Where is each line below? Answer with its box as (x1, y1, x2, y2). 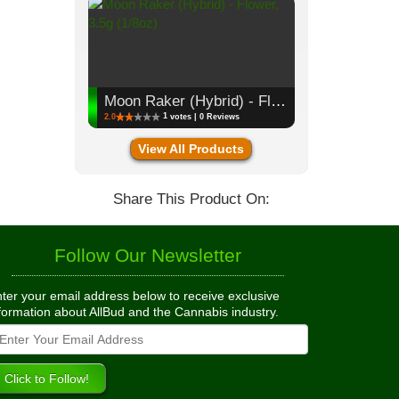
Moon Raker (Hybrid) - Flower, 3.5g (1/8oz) (270, 92, 286, 110)
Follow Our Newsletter (54, 245, 241, 266)
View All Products (138, 142, 245, 156)
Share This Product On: (112, 191, 270, 208)
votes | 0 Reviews (169, 111, 240, 121)
